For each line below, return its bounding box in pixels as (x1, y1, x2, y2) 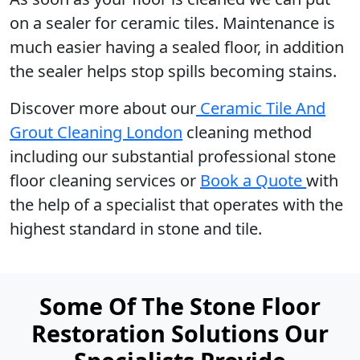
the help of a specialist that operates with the (10, 194, 343, 215)
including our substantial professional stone (10, 145, 336, 167)
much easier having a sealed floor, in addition (10, 36, 344, 58)
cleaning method (182, 121, 312, 143)
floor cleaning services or (10, 170, 200, 191)
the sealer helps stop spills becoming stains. (10, 60, 337, 82)
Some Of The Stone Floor (39, 290, 321, 321)
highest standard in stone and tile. (10, 218, 262, 239)
